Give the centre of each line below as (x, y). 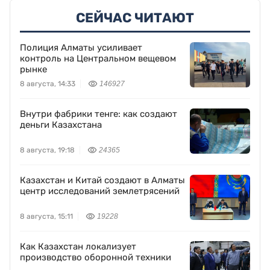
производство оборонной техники (96, 258)
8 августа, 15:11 (46, 217)
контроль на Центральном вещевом (98, 59)
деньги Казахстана (61, 125)
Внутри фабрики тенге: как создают (99, 114)
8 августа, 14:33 (48, 84)
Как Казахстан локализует (78, 247)
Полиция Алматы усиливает (81, 48)
